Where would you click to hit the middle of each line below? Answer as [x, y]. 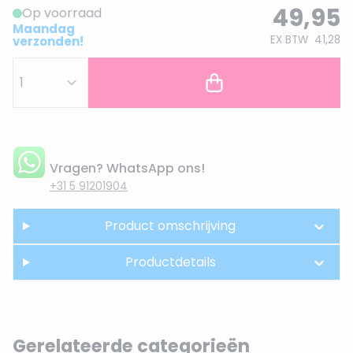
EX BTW [289, 40]
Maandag [44, 29]
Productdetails [170, 262]
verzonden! [48, 41]
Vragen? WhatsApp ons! [127, 168]
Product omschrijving [171, 226]
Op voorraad [62, 13]
